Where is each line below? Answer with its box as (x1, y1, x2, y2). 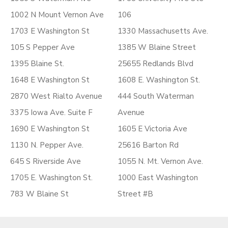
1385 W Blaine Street (118, 42, 196, 52)
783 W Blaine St (10, 189, 69, 199)
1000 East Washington (118, 173, 198, 183)
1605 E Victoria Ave (118, 124, 187, 134)
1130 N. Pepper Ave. (10, 140, 83, 150)
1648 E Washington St (10, 75, 90, 85)
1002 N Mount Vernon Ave (10, 10, 104, 20)
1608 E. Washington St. (118, 75, 200, 85)
